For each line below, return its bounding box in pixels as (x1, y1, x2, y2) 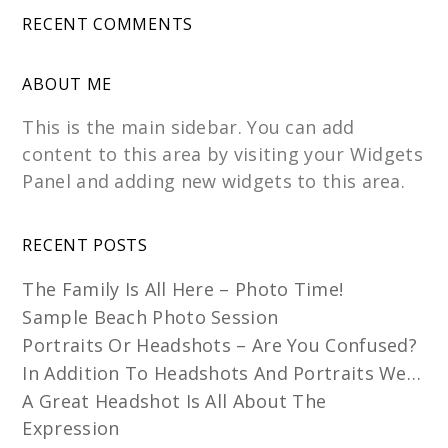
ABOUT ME (22, 73, 113, 96)
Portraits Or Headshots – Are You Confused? (22, 333, 418, 358)
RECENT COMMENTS (22, 13, 193, 36)
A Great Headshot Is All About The (22, 389, 327, 414)
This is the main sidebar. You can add (22, 115, 355, 140)
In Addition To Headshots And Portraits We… (22, 361, 422, 386)
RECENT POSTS (22, 234, 148, 257)
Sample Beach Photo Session (22, 305, 279, 330)
